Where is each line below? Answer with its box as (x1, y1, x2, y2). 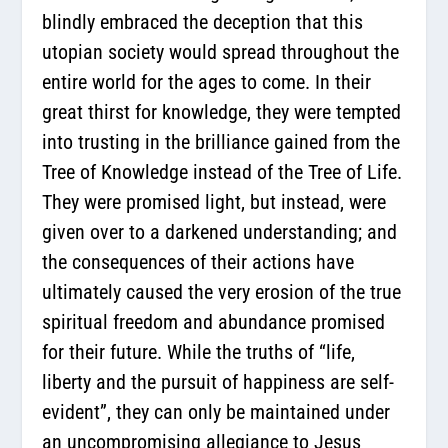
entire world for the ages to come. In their (42, 69, 372, 94)
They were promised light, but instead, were (42, 189, 387, 214)
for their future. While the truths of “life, (42, 339, 356, 364)
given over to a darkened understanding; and (42, 219, 398, 244)
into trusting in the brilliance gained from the (42, 129, 401, 154)
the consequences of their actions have (42, 249, 355, 274)
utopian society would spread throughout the (42, 39, 400, 64)
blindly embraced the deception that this (42, 9, 364, 34)
